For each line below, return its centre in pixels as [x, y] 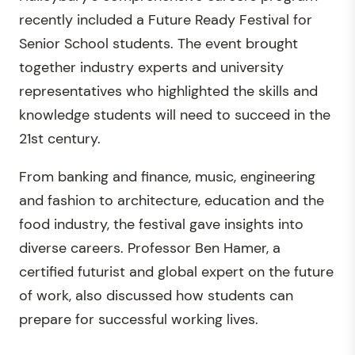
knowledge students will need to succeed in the [175, 115]
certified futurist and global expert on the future [176, 272]
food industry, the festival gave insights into [161, 224]
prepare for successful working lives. [139, 319]
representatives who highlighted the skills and [168, 91]
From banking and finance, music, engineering [167, 177]
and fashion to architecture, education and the [172, 200]
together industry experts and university [151, 67]
